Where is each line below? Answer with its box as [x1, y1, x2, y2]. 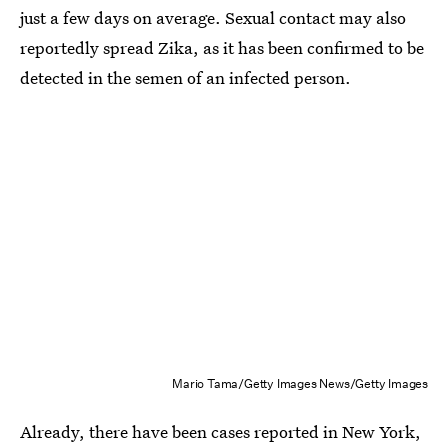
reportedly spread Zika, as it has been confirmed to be [20, 36, 424, 59]
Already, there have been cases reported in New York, [20, 420, 421, 444]
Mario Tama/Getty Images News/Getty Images [172, 375, 428, 393]
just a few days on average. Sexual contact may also [20, 6, 406, 29]
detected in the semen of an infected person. [20, 66, 351, 89]
